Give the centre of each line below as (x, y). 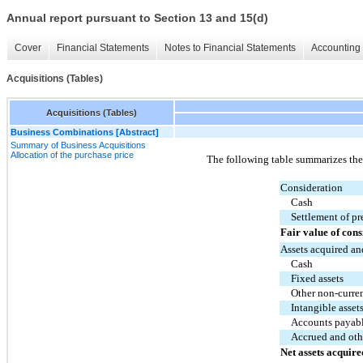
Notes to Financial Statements (230, 48)
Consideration (311, 187)
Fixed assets (317, 278)
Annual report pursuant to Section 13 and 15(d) (137, 18)
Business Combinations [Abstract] (85, 132)
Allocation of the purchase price (72, 154)
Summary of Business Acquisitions (78, 145)
